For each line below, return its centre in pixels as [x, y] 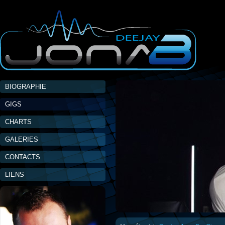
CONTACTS [23, 157]
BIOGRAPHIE [26, 87]
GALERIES [22, 139]
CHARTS [18, 122]
